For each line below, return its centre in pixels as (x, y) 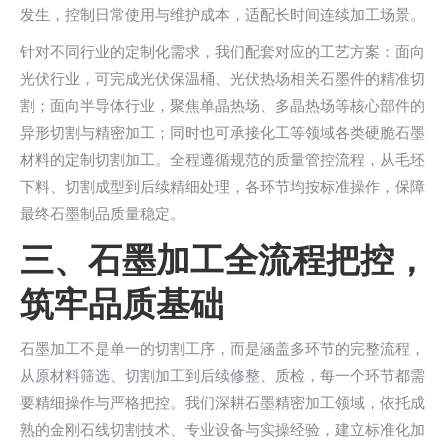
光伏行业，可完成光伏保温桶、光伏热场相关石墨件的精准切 (222, 78)
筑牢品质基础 (122, 303)
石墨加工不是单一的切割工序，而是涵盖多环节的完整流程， (222, 348)
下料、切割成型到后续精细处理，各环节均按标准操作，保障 (222, 186)
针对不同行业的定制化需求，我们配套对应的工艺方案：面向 (222, 51)
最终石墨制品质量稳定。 (102, 213)
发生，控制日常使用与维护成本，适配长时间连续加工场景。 (222, 14)
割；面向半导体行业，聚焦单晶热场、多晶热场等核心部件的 (222, 105)
